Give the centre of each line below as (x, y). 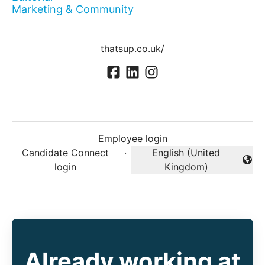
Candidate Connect (66, 153)
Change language (169, 166)
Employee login (132, 139)
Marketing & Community (73, 9)
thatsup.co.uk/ (132, 49)
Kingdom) (186, 167)
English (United (186, 153)
